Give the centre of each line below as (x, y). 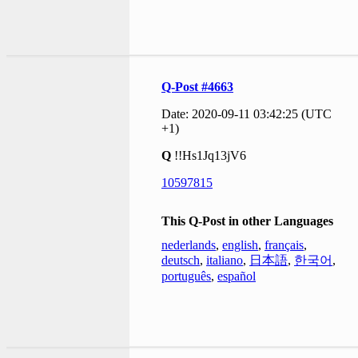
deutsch (181, 260)
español (237, 276)
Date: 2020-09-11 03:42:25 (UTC (247, 113)
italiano (225, 260)
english (240, 245)
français (284, 245)
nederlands (189, 245)
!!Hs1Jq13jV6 (210, 155)
